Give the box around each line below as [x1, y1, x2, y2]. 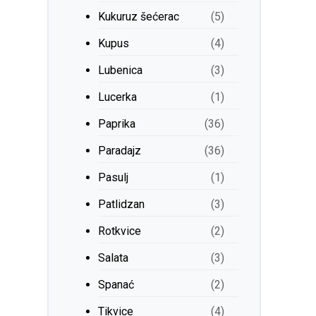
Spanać [98, 278, 135, 291]
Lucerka [98, 90, 138, 104]
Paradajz [98, 144, 142, 157]
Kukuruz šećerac [98, 10, 180, 23]
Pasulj [98, 171, 129, 184]
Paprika [98, 117, 136, 130]
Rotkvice [98, 224, 142, 238]
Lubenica [98, 63, 143, 77]
